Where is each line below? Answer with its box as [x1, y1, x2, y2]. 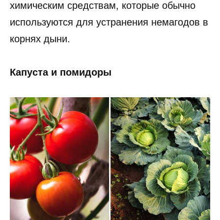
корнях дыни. [10, 33, 70, 45]
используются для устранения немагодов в [10, 17, 208, 28]
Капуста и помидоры [10, 67, 111, 78]
